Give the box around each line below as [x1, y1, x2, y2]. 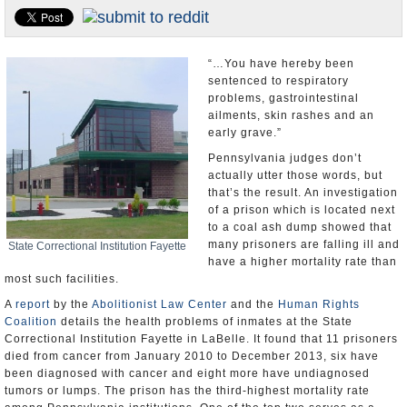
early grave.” [208, 126, 282, 139]
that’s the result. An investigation [208, 186, 398, 199]
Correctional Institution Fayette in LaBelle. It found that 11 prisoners [5, 333, 398, 345]
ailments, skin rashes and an [208, 109, 374, 122]
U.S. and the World [14, 20, 114, 34]
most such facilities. [5, 273, 119, 285]
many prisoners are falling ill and [208, 238, 400, 251]
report [15, 298, 50, 311]
